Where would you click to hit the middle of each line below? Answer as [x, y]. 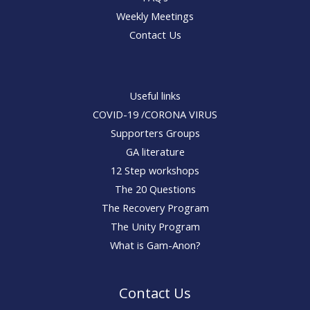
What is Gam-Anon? [155, 245]
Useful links [155, 96]
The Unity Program [155, 227]
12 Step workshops [155, 171]
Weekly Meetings [155, 16]
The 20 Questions [155, 189]
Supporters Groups [155, 133]
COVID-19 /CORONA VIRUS [155, 115]
